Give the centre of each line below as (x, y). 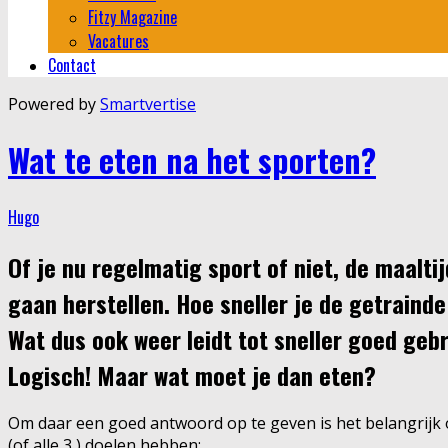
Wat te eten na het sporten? (192, 160)
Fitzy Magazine (132, 16)
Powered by (54, 103)
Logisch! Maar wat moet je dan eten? (192, 374)
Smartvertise (148, 103)
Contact (72, 64)
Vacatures (118, 40)
